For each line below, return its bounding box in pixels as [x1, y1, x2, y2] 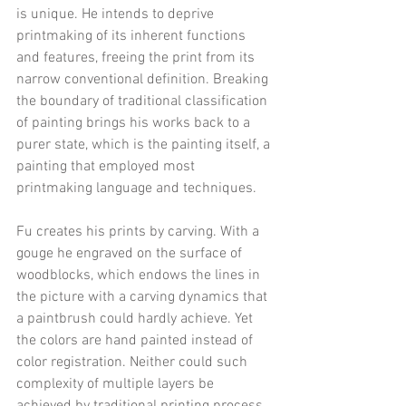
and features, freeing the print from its [16, 48, 258, 67]
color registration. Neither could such [16, 353, 251, 372]
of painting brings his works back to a [16, 113, 254, 132]
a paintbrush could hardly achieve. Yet [16, 309, 256, 328]
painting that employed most [16, 157, 198, 176]
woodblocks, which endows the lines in [16, 266, 264, 285]
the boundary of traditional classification [16, 92, 271, 111]
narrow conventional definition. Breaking [16, 70, 272, 89]
